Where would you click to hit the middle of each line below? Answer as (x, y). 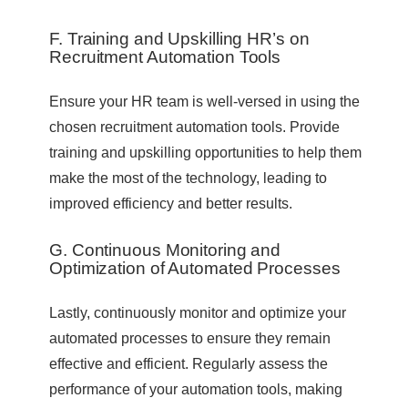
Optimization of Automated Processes (195, 269)
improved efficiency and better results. (171, 203)
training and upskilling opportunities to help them (205, 152)
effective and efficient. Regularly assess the (189, 363)
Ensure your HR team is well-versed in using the (204, 101)
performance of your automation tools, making (196, 388)
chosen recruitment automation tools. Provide (194, 126)
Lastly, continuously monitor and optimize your (198, 312)
